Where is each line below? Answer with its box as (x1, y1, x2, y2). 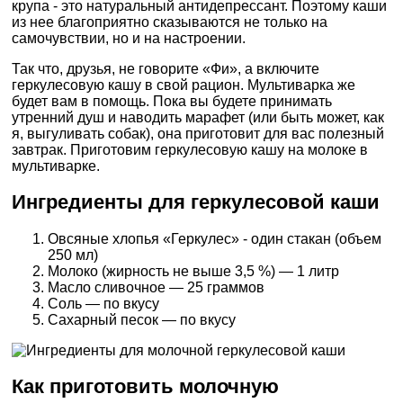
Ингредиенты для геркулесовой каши (12, 191, 380, 214)
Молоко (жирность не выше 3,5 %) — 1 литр (48, 263, 339, 279)
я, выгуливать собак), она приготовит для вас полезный (12, 125, 384, 141)
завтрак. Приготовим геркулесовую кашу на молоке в (12, 141, 368, 157)
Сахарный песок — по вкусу (48, 311, 236, 327)
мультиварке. (12, 157, 100, 174)
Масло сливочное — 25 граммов (48, 279, 264, 295)
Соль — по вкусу (48, 295, 159, 311)
